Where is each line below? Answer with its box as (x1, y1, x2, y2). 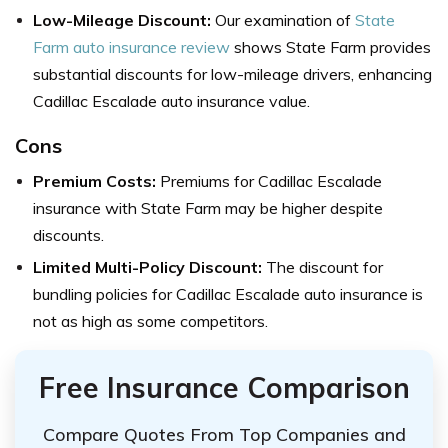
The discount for (262, 256, 383, 277)
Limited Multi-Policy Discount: (33, 256, 262, 277)
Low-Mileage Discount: (33, 9, 211, 30)
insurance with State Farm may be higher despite (33, 197, 383, 218)
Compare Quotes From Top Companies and (42, 422, 406, 446)
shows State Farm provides (230, 36, 431, 57)
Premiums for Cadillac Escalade (156, 170, 382, 191)
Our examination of (211, 9, 355, 30)
